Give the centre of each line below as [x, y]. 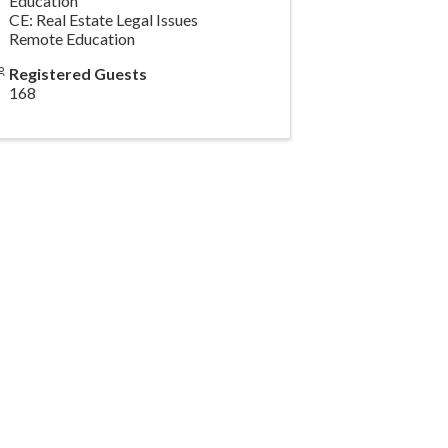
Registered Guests [77, 74]
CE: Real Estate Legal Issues [103, 20]
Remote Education [71, 39]
